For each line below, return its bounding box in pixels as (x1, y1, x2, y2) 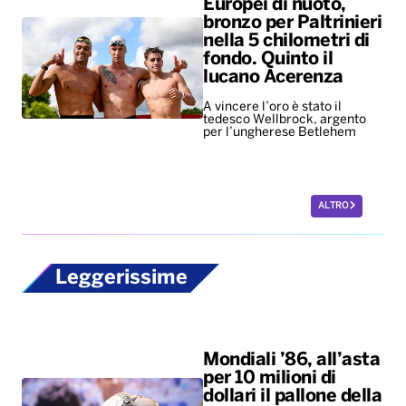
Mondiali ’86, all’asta (203, 351, 380, 369)
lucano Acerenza (203, 69, 343, 87)
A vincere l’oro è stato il (203, 101, 342, 114)
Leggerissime (55, 269, 188, 288)
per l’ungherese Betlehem (203, 127, 359, 140)
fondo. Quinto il (203, 51, 333, 69)
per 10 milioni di (203, 369, 336, 387)
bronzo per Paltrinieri (203, 14, 382, 33)
